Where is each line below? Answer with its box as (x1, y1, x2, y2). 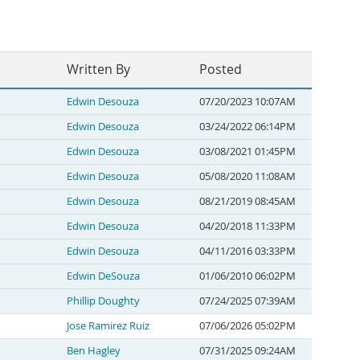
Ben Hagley (67, 344, 121, 358)
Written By (67, 61, 130, 78)
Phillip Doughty (67, 294, 140, 308)
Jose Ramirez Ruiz (67, 319, 149, 333)
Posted (199, 61, 242, 78)
